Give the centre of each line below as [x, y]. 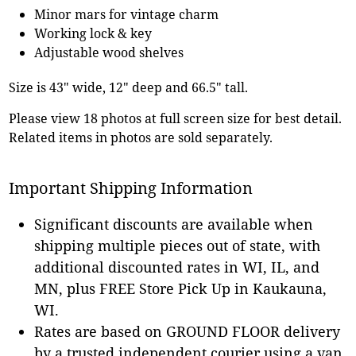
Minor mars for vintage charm [127, 14]
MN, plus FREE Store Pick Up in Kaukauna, [181, 288]
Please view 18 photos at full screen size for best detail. [176, 118]
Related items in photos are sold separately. [141, 137]
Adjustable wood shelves [109, 52]
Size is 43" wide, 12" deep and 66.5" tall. [129, 87]
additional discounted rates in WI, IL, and [177, 267]
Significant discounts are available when [174, 224]
